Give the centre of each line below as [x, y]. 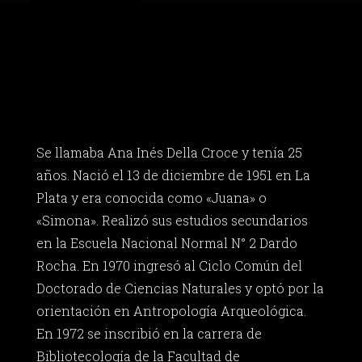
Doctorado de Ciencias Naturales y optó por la [180, 288]
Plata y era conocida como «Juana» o [151, 198]
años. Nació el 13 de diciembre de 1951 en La [173, 175]
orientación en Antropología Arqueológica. [171, 311]
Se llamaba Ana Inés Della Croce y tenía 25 [169, 153]
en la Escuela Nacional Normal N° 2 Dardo [166, 243]
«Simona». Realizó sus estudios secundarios [172, 221]
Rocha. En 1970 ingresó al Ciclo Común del [169, 266]
